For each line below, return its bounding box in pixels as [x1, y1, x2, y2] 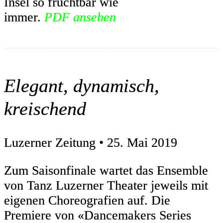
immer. [4, 10, 44, 25]
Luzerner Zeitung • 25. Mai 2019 [4, 135, 177, 150]
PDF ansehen [44, 10, 116, 25]
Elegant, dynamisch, [4, 75, 159, 96]
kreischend [4, 98, 86, 119]
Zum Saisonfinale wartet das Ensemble [4, 163, 208, 178]
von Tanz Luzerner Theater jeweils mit [4, 178, 208, 193]
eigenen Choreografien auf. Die [4, 193, 170, 208]
